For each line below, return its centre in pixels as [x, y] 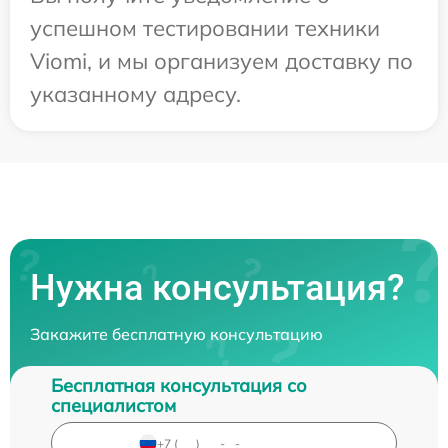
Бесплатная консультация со [179, 385]
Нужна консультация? [217, 288]
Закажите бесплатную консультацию [176, 334]
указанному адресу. [135, 94]
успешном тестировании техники [205, 28]
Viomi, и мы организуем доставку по [221, 61]
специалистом [113, 405]
